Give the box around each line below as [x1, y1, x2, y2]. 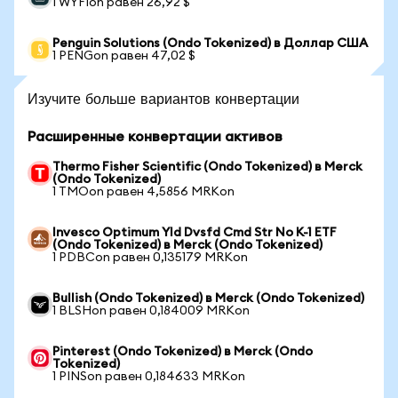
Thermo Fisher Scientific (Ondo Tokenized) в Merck [52, 161, 362, 173]
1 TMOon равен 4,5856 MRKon [52, 186, 235, 198]
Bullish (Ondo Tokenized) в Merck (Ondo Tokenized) [52, 292, 364, 305]
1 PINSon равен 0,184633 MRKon [52, 370, 245, 383]
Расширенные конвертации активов [28, 130, 283, 144]
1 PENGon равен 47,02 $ [52, 50, 195, 62]
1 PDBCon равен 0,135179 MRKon [52, 251, 248, 264]
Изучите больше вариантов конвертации [28, 89, 299, 107]
